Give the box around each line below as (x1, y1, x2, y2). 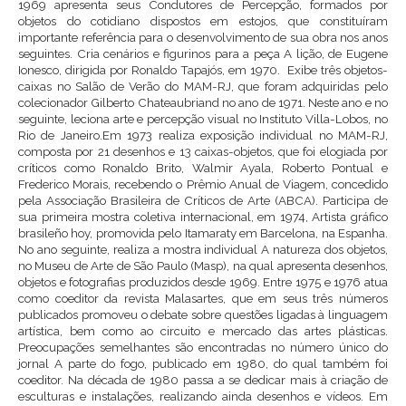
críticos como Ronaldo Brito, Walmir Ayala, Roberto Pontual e (18, 160, 388, 176)
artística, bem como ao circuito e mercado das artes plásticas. (18, 324, 388, 339)
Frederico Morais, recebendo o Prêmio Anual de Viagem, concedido (18, 177, 388, 192)
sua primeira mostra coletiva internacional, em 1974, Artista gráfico (18, 209, 388, 225)
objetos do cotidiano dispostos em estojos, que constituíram (18, 14, 388, 29)
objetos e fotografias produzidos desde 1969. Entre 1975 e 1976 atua (18, 275, 388, 290)
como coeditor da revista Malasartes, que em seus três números (18, 291, 388, 306)
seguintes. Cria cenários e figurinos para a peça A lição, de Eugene (18, 46, 388, 62)
